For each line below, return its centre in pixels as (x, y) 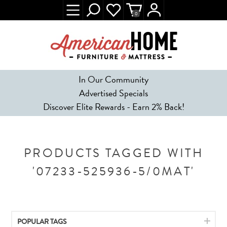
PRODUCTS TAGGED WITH (113, 153)
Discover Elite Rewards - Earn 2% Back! (113, 107)
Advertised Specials (113, 93)
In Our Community (113, 79)
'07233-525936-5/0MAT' (113, 171)
